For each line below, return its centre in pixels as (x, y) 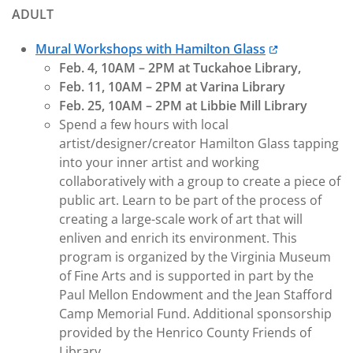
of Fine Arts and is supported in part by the (186, 276)
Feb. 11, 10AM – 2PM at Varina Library (172, 87)
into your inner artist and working (159, 162)
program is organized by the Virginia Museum (195, 257)
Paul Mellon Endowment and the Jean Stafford (196, 295)
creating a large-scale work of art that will (181, 219)
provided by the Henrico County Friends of (185, 333)
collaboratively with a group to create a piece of (200, 181)
